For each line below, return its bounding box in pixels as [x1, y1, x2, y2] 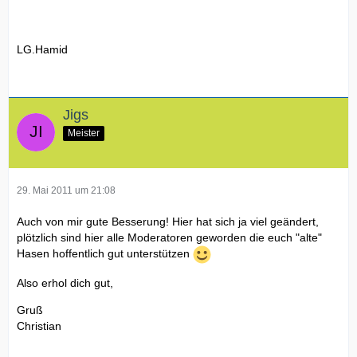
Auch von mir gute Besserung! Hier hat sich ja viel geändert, [17, 214, 319, 228]
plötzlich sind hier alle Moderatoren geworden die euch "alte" [17, 230, 322, 244]
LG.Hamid [17, 42, 68, 56]
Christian [17, 319, 61, 332]
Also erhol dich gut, [17, 276, 113, 289]
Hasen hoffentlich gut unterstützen [17, 246, 193, 260]
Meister [68, 127, 100, 139]
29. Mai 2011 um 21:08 [17, 184, 116, 196]
